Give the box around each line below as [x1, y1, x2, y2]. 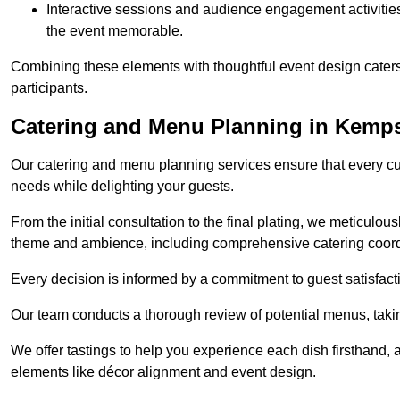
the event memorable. [46, 23, 183, 39]
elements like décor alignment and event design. [11, 364, 316, 380]
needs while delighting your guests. [11, 179, 234, 195]
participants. [11, 80, 87, 96]
